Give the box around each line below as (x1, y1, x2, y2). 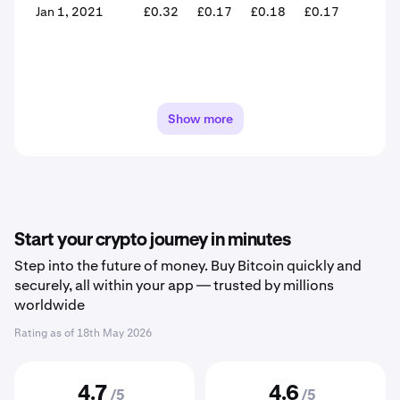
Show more (167, 111, 233, 127)
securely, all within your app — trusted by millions (14, 276, 334, 295)
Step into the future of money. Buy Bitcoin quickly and (14, 256, 362, 275)
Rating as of (14, 326, 77, 340)
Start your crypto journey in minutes (14, 231, 290, 249)
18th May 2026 (77, 326, 152, 340)
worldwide (14, 296, 85, 314)
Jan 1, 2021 (36, 4, 104, 20)
